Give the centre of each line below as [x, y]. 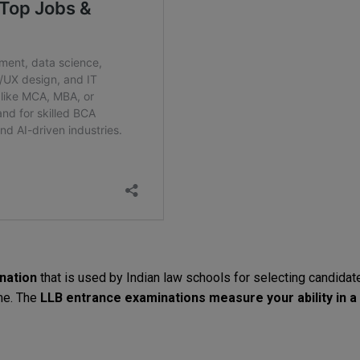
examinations [165, 298]
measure [236, 298]
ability [315, 298]
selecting [279, 278]
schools [208, 278]
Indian [143, 278]
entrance [94, 298]
